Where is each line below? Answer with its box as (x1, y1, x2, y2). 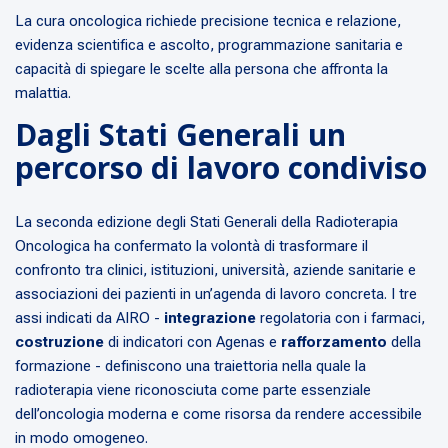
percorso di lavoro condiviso (15, 147, 427, 189)
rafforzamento (281, 333, 391, 352)
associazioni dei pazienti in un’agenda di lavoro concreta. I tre (15, 285, 417, 304)
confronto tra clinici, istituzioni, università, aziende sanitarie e (15, 261, 416, 280)
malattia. (15, 84, 71, 103)
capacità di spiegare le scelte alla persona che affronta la (15, 60, 388, 79)
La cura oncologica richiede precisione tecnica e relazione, (15, 12, 401, 31)
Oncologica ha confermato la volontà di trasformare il (15, 237, 368, 256)
